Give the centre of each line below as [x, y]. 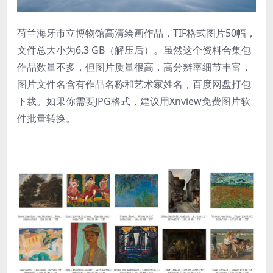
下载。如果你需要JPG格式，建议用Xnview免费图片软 [134, 101]
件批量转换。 [46, 118]
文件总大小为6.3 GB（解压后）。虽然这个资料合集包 [134, 50]
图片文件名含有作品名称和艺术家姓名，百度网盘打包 [134, 84]
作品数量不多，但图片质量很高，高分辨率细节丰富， [134, 67]
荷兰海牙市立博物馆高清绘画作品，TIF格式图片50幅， [136, 33]
